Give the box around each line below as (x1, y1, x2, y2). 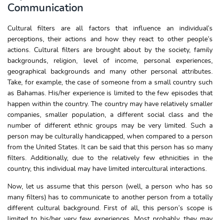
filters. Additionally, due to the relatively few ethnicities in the (7, 155, 213, 162)
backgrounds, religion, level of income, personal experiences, (7, 57, 213, 64)
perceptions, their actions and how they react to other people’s (7, 36, 213, 43)
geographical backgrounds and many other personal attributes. (7, 68, 213, 75)
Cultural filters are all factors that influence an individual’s (7, 25, 213, 32)
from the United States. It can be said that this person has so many (7, 144, 213, 151)
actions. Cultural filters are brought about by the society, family (7, 47, 213, 54)
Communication (7, 2, 83, 13)
